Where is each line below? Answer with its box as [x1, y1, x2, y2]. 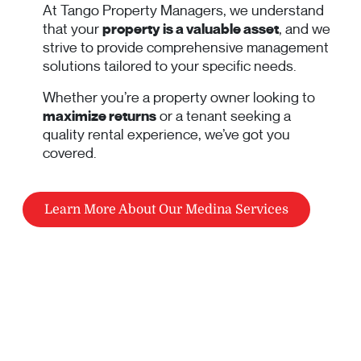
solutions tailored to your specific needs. [43, 57, 297, 76]
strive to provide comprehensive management [43, 39, 329, 57]
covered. [43, 144, 97, 163]
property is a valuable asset [102, 20, 279, 39]
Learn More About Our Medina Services [44, 202, 288, 218]
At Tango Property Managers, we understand [43, 2, 324, 20]
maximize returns [43, 107, 156, 126]
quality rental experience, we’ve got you [43, 126, 290, 144]
